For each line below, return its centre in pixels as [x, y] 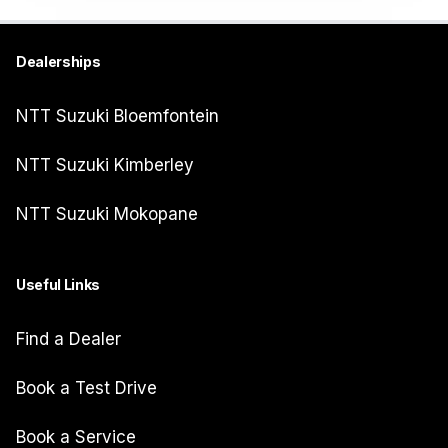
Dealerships [58, 61]
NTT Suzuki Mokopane [107, 214]
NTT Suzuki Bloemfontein [117, 116]
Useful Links [58, 284]
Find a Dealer [68, 339]
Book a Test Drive [86, 388]
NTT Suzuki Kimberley [105, 165]
